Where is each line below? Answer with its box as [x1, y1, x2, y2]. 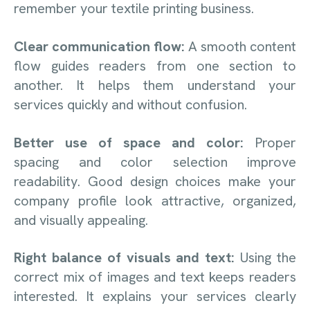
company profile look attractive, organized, [14, 191, 296, 210]
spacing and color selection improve [14, 152, 296, 171]
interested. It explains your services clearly [14, 287, 296, 306]
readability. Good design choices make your [14, 172, 296, 190]
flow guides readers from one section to [14, 56, 296, 75]
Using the [240, 248, 297, 267]
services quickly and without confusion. [14, 95, 247, 113]
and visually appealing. [14, 210, 148, 229]
